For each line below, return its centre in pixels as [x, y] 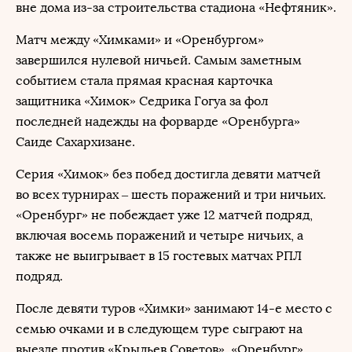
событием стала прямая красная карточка [144, 81]
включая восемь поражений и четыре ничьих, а [159, 235]
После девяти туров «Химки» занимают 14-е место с [174, 308]
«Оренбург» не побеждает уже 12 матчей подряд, [164, 215]
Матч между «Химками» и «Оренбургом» [140, 40]
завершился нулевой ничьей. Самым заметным [159, 60]
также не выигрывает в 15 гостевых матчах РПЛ [159, 256]
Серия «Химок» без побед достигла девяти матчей [168, 174]
